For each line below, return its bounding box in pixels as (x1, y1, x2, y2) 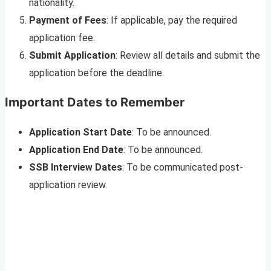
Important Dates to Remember (5, 94, 184, 109)
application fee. (29, 31, 95, 44)
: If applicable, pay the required (106, 14, 237, 26)
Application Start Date (29, 126, 132, 138)
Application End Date (29, 143, 123, 155)
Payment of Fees (29, 14, 106, 26)
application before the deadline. (29, 67, 164, 79)
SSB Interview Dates (29, 161, 122, 173)
